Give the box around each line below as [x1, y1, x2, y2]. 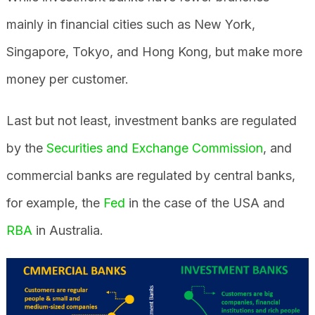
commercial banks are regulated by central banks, [6, 167, 295, 183]
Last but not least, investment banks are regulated [6, 112, 297, 128]
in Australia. [32, 222, 103, 238]
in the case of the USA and [124, 195, 285, 210]
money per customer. [6, 71, 129, 86]
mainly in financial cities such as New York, [6, 16, 255, 32]
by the [6, 140, 46, 155]
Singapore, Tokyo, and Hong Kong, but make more [6, 44, 302, 59]
